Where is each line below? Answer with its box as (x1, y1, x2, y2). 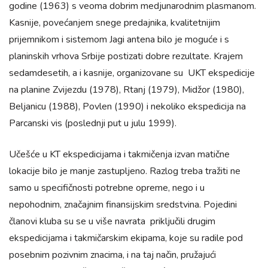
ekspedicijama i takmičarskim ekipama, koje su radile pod (9, 232, 243, 245)
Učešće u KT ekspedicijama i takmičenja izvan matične (9, 148, 230, 161)
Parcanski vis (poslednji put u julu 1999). (9, 117, 176, 130)
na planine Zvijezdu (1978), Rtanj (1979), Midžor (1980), (9, 83, 244, 96)
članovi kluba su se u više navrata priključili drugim (9, 215, 215, 228)
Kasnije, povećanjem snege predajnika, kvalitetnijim (9, 16, 220, 29)
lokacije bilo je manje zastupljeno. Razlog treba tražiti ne (9, 165, 240, 178)
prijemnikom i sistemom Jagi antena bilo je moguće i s (9, 33, 229, 46)
